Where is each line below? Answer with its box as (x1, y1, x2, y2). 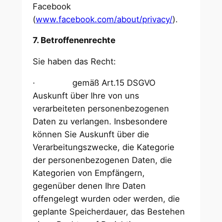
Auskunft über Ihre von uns (33, 91, 140, 101)
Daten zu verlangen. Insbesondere (33, 116, 168, 126)
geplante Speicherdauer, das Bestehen (33, 207, 185, 217)
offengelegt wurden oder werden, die (33, 194, 180, 204)
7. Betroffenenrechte (33, 35, 118, 46)
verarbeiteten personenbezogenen (33, 104, 169, 113)
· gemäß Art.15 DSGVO (33, 78, 156, 88)
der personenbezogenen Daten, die (33, 155, 172, 165)
